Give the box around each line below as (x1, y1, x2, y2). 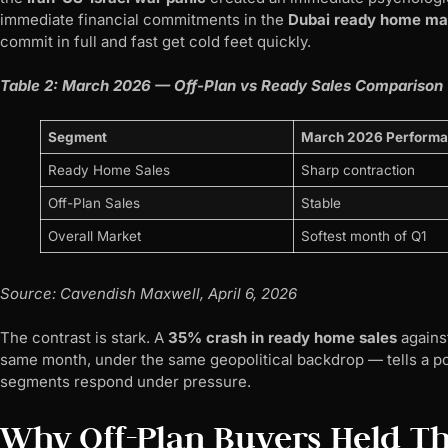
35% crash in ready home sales (168, 328, 397, 348)
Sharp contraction (300, 161, 415, 178)
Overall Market (47, 227, 141, 244)
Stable (300, 194, 341, 211)
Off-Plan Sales (47, 194, 140, 211)
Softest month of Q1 (300, 227, 426, 244)
